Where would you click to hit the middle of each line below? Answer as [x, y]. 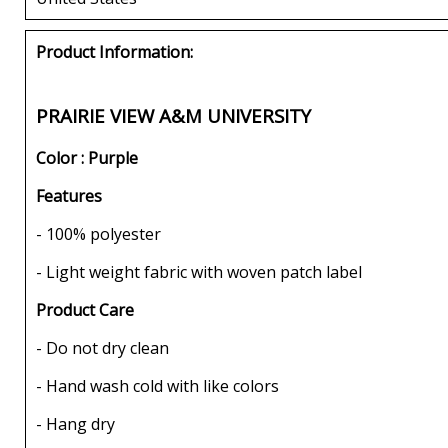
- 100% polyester [98, 233]
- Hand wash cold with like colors [157, 385]
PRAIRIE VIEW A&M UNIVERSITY [173, 116]
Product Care [85, 309]
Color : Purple [87, 157]
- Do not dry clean [102, 347]
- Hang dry [75, 423]
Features [69, 195]
